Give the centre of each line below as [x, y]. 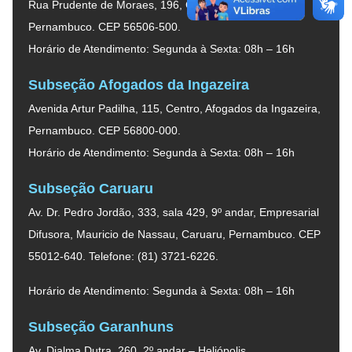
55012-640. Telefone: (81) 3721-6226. [123, 256]
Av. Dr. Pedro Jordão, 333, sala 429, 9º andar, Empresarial [174, 212]
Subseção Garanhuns [101, 326]
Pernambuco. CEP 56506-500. [104, 26]
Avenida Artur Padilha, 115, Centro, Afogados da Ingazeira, [174, 108]
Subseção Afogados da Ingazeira [139, 84]
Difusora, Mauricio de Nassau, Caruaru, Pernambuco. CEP [174, 234]
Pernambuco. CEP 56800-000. [104, 130]
